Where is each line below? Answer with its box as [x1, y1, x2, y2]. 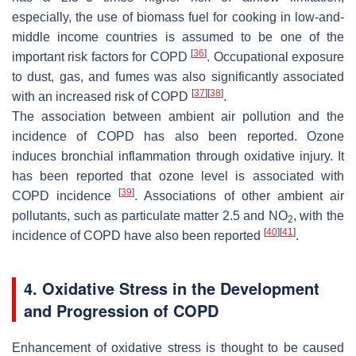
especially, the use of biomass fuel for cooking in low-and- [12, 10, 344, 24]
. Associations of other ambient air [134, 188, 345, 203]
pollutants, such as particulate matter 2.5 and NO [12, 208, 288, 222]
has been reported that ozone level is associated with [12, 168, 344, 183]
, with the [292, 208, 345, 222]
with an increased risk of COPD [12, 89, 192, 103]
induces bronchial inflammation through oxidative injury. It [12, 149, 344, 163]
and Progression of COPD [24, 298, 219, 322]
